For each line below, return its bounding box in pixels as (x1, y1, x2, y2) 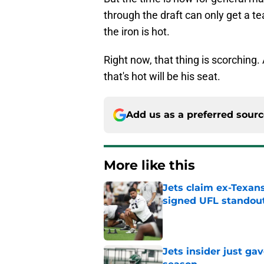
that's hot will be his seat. (104, 70, 220, 83)
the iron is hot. (104, 25, 170, 38)
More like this (104, 157, 195, 174)
